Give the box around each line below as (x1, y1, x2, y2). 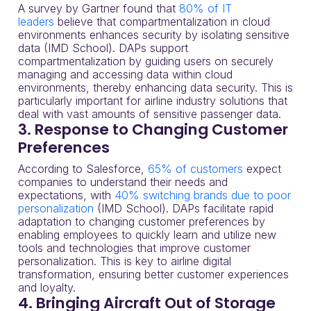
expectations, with (18, 188, 115, 203)
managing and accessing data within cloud (18, 67, 233, 82)
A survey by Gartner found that (18, 1, 179, 16)
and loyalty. (18, 280, 76, 295)
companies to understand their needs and (18, 175, 228, 190)
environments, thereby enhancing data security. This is (18, 81, 293, 95)
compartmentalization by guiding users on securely (18, 54, 274, 69)
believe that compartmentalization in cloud (54, 15, 270, 29)
